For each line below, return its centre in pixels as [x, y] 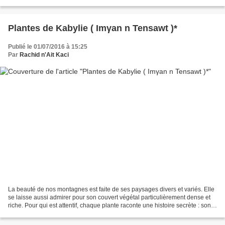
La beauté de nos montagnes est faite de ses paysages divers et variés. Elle [111, 189]
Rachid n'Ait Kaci [44, 55]
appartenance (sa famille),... [46, 213]
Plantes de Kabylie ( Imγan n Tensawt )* [93, 28]
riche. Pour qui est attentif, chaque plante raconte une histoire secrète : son [109, 205]
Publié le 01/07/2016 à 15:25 [48, 47]
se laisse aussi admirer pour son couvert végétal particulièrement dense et [109, 197]
